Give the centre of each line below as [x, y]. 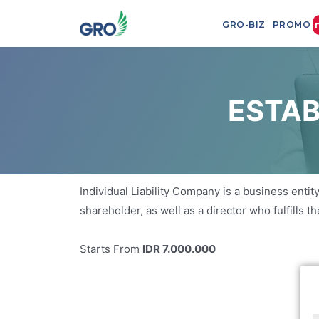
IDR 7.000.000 [179, 249]
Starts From [111, 249]
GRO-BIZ [244, 25]
